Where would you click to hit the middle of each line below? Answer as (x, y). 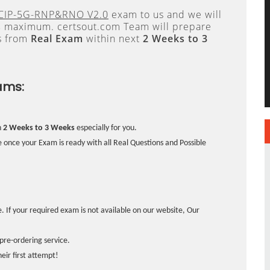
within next (113, 39)
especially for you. (106, 128)
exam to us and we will (165, 14)
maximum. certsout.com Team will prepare (106, 27)
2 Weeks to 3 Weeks (39, 128)
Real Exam (57, 39)
